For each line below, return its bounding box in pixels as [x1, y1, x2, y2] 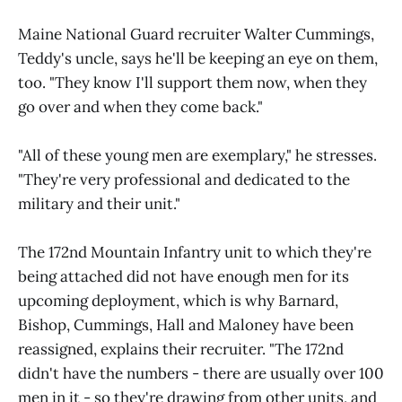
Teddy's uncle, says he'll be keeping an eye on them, [18, 48, 378, 68]
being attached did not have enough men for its [18, 267, 349, 286]
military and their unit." [18, 194, 180, 214]
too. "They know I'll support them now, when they [18, 73, 367, 92]
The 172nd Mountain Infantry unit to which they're [18, 242, 371, 262]
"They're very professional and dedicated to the [18, 170, 350, 189]
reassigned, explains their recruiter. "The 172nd [18, 339, 344, 359]
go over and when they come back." [18, 97, 263, 117]
